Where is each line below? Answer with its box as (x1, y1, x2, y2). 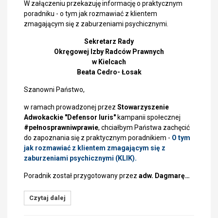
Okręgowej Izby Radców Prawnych (54, 48, 164, 55)
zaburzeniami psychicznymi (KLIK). (24, 154, 137, 162)
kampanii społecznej (116, 113, 181, 121)
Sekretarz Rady (84, 37, 134, 45)
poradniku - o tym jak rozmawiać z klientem (24, 10, 157, 18)
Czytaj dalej (29, 194, 66, 201)
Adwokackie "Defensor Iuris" (24, 113, 116, 121)
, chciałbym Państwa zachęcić (98, 124, 190, 131)
